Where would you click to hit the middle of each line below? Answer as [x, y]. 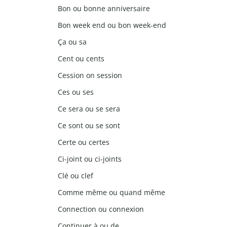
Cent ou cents [81, 59]
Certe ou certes [84, 142]
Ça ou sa [72, 42]
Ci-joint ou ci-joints [90, 159]
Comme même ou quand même [111, 193]
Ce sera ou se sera [89, 109]
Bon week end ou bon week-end [112, 25]
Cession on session [90, 75]
